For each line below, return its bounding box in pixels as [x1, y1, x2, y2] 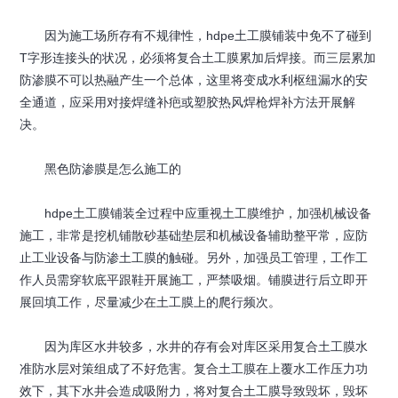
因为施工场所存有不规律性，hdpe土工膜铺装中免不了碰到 [20, 28, 372, 43]
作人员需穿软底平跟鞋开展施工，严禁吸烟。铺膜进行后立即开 [20, 272, 369, 287]
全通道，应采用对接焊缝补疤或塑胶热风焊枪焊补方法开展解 [20, 94, 356, 109]
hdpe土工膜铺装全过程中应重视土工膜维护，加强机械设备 [20, 205, 372, 220]
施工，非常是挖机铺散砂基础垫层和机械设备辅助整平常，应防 [20, 227, 369, 243]
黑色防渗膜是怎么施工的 [20, 161, 182, 176]
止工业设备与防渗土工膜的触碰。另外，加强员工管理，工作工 [20, 250, 369, 265]
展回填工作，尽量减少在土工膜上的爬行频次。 [20, 294, 282, 309]
